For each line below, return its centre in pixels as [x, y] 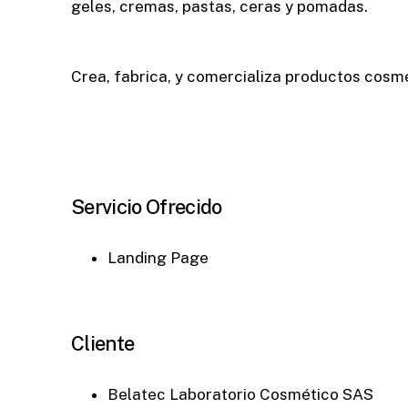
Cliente [103, 343]
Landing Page [158, 258]
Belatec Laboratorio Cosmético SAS [240, 394]
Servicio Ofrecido [147, 207]
